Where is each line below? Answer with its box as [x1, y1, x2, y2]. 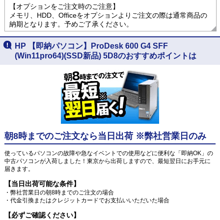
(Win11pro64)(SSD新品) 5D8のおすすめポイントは [15, 51, 196, 60]
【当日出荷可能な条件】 [4, 179, 80, 188]
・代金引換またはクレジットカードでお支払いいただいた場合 [4, 196, 169, 204]
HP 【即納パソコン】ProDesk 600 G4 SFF [15, 41, 168, 50]
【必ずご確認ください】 [4, 211, 80, 219]
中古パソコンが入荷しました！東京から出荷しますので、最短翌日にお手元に [4, 157, 211, 165]
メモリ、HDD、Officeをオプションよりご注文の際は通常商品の [9, 11, 207, 19]
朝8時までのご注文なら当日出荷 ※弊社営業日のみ [4, 131, 206, 141]
